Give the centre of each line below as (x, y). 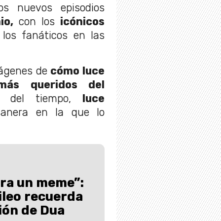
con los (37, 21)
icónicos (82, 21)
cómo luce (78, 71)
